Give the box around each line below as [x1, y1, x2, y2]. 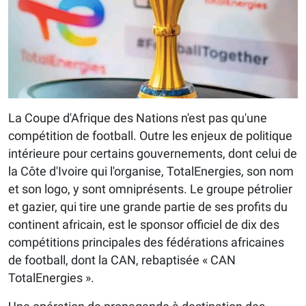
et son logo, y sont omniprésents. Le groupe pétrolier [8, 181, 292, 196]
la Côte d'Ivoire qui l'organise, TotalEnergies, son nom [8, 163, 294, 178]
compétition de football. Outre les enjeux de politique [8, 128, 292, 143]
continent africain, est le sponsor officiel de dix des [8, 217, 279, 232]
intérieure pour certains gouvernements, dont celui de [8, 145, 297, 161]
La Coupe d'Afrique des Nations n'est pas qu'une [8, 110, 267, 125]
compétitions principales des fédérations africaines [8, 234, 284, 249]
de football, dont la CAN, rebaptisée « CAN [8, 252, 236, 267]
